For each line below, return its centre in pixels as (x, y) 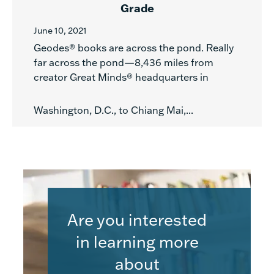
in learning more (137, 242)
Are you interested (137, 220)
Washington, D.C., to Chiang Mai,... (115, 110)
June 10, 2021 (60, 31)
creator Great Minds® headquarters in (121, 77)
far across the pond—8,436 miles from (124, 62)
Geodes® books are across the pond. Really (134, 48)
